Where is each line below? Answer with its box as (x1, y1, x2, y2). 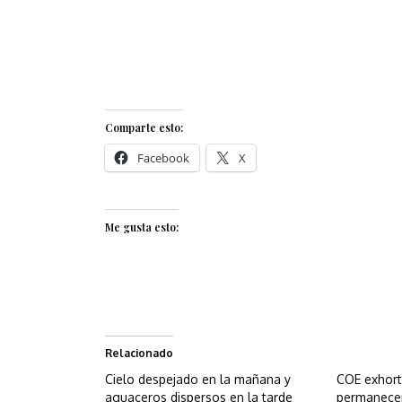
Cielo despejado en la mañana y (105, 371, 291, 388)
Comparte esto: (105, 120, 183, 135)
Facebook (137, 150, 189, 167)
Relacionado (105, 346, 173, 361)
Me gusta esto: (105, 220, 179, 235)
